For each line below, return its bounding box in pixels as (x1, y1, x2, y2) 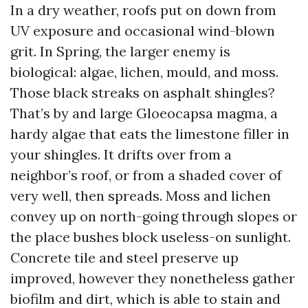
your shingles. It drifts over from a (10, 146, 232, 163)
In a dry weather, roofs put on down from (10, 1, 276, 19)
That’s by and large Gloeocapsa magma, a (10, 104, 278, 122)
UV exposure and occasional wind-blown (10, 22, 275, 39)
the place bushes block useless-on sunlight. (10, 228, 291, 245)
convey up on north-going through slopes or (10, 208, 297, 225)
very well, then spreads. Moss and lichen (10, 187, 271, 204)
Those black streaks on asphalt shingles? (10, 84, 275, 101)
